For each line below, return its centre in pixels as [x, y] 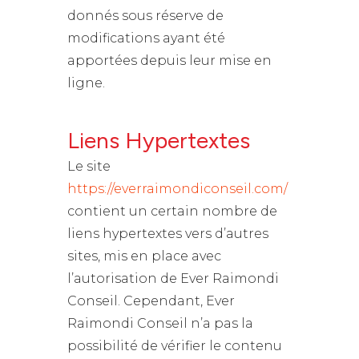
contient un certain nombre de [172, 211]
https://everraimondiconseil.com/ [177, 189]
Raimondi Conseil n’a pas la [160, 323]
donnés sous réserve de [145, 16]
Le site [89, 166]
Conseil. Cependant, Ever [151, 301]
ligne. [86, 83]
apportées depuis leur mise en [169, 61]
